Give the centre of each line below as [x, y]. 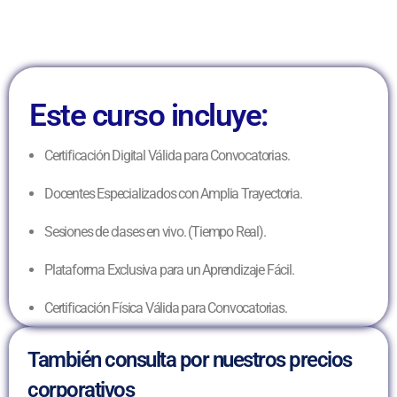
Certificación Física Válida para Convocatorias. [166, 307]
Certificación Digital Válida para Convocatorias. [167, 155]
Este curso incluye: [149, 115]
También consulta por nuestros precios [190, 359]
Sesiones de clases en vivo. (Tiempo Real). [155, 231]
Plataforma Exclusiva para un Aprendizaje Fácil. [169, 269]
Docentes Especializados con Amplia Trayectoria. [173, 193]
